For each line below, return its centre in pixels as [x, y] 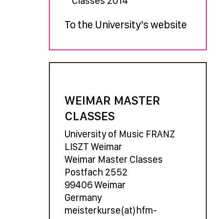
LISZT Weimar [93, 146]
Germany [83, 197]
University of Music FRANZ [120, 134]
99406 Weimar [95, 185]
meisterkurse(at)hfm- [110, 210]
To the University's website [125, 24]
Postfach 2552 [96, 172]
